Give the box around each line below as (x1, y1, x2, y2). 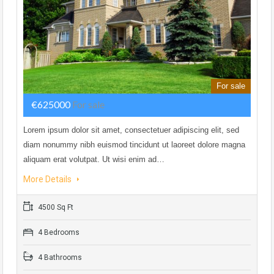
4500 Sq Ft (36, 203, 73, 212)
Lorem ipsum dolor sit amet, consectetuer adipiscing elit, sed (23, 125, 239, 135)
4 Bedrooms (36, 228, 80, 237)
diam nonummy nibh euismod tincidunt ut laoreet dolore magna (23, 140, 245, 150)
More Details (23, 174, 73, 185)
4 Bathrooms (36, 253, 82, 262)
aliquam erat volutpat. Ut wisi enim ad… (23, 155, 165, 165)
